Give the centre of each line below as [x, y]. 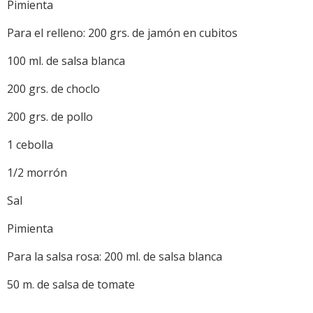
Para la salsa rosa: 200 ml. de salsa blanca [115, 256]
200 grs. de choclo [53, 88]
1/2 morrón [37, 172]
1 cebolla [30, 144]
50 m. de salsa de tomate [71, 284]
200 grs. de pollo [50, 116]
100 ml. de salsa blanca [66, 60]
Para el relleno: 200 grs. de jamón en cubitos [122, 32]
